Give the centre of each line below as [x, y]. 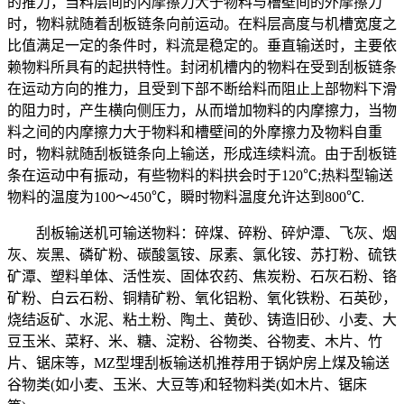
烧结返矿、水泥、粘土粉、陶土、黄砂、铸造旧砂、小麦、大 [202, 319]
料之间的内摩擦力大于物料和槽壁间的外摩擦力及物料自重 [195, 132]
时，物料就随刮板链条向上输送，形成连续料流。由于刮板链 [202, 153]
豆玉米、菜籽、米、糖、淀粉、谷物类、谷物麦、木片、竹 [195, 341]
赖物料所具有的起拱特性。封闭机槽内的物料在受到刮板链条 [202, 67]
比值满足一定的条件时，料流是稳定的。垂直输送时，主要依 [202, 45]
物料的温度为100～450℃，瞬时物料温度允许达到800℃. [193, 197]
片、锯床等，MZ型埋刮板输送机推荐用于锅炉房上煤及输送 [198, 363]
